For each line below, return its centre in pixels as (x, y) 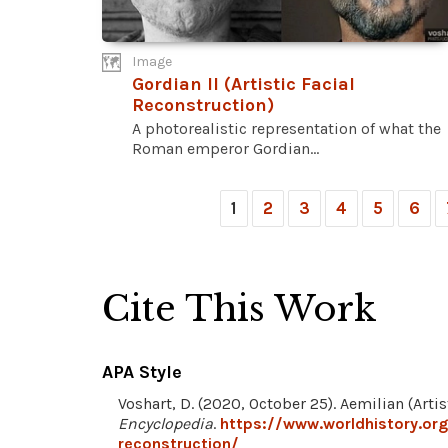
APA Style (142, 372)
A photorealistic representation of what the (286, 129)
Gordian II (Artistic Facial (243, 84)
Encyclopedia (165, 424)
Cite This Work (239, 309)
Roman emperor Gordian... (225, 149)
